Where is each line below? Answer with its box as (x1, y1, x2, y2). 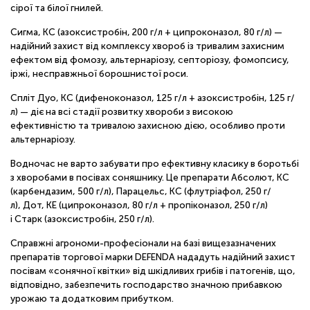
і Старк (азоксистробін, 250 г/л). (10, 213, 156, 226)
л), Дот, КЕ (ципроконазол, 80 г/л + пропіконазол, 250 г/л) (10, 199, 268, 212)
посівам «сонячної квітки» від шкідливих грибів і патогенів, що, (10, 265, 295, 277)
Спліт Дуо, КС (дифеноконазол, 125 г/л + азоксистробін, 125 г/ (10, 92, 295, 104)
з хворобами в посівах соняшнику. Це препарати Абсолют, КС (10, 172, 289, 184)
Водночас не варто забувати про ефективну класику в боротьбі (10, 158, 299, 170)
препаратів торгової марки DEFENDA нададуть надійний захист (10, 251, 295, 264)
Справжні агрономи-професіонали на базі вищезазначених (10, 237, 276, 250)
